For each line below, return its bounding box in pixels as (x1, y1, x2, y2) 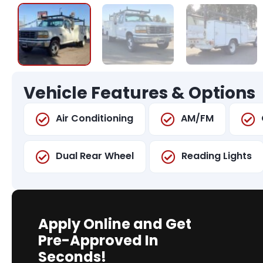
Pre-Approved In (38, 230, 159, 250)
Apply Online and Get (38, 214, 191, 234)
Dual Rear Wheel (56, 149, 134, 163)
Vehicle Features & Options (23, 81, 255, 104)
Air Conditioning (56, 111, 133, 125)
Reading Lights (181, 149, 252, 163)
